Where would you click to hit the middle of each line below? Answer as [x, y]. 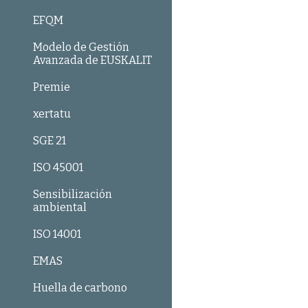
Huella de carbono [80, 288]
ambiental [60, 207]
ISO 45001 [58, 167]
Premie [52, 87]
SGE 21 [49, 141]
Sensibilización [73, 194]
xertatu [52, 114]
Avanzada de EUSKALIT [92, 60]
